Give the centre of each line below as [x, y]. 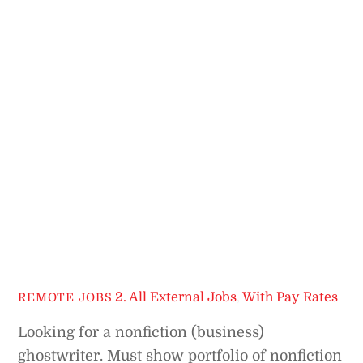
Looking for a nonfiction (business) [141, 333]
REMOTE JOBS [65, 298]
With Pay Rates [290, 297]
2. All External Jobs [176, 297]
